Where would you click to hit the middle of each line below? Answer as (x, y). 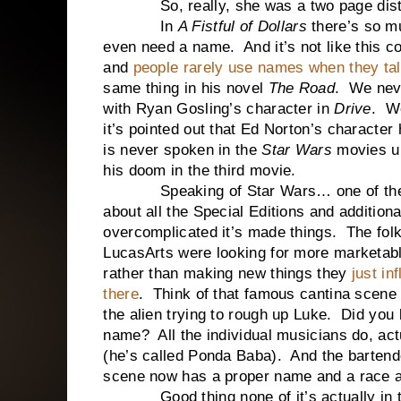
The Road (301, 88)
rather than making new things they (227, 273)
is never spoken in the (183, 150)
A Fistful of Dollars (242, 26)
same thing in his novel (186, 88)
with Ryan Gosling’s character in (219, 109)
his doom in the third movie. (200, 171)
